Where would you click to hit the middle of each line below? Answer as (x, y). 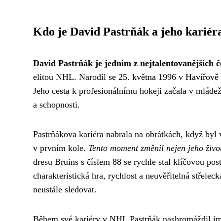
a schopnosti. (56, 105)
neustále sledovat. (65, 190)
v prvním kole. (61, 148)
